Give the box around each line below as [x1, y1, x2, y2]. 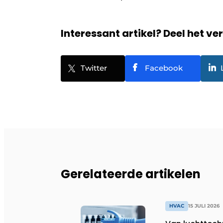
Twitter [81, 63, 107, 73]
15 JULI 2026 [188, 202, 220, 209]
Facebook [145, 63, 183, 73]
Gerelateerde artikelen [61, 165, 201, 182]
